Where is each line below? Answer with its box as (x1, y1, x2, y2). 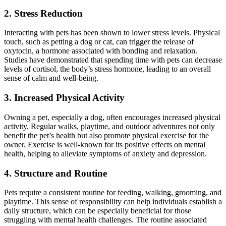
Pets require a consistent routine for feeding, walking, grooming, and (4, 188, 221, 197)
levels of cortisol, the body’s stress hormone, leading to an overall (4, 65, 211, 74)
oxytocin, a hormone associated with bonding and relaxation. (4, 46, 197, 55)
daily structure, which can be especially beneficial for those (4, 206, 191, 215)
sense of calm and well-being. (4, 74, 98, 83)
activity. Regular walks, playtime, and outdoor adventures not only (4, 122, 215, 131)
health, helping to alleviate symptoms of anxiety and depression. (4, 149, 207, 158)
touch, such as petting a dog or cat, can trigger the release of (4, 37, 194, 46)
